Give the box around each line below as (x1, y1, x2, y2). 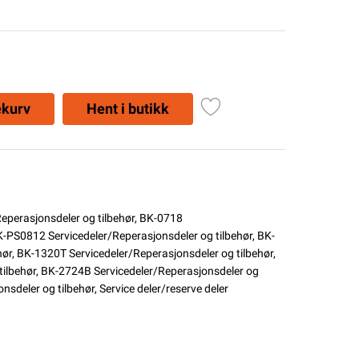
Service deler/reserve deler (99, 281, 228, 295)
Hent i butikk (86, 99, 169, 117)
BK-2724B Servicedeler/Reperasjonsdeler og (40, 264, 259, 277)
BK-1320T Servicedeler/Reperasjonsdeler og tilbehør (16, 246, 273, 260)
